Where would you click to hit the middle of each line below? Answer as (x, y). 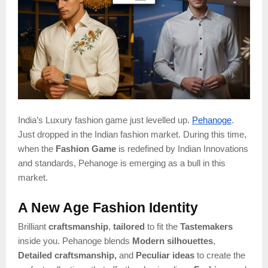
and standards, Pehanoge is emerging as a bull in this (122, 163)
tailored (129, 226)
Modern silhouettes (173, 241)
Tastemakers (206, 226)
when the (37, 149)
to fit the (162, 226)
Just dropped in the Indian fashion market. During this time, (132, 134)
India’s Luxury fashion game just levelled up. (105, 120)
